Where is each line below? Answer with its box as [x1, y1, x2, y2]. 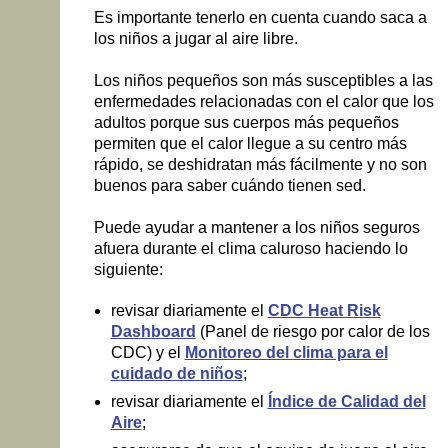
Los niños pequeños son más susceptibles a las [93, 71, 433, 89]
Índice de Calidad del [267, 393, 426, 411]
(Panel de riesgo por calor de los [195, 323, 430, 341]
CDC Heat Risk [267, 302, 381, 320]
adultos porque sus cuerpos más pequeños [93, 113, 399, 131]
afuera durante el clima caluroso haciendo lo [93, 240, 408, 258]
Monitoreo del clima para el [184, 344, 388, 362]
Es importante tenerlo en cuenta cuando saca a [93, 8, 427, 26]
